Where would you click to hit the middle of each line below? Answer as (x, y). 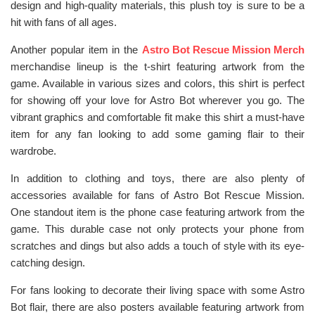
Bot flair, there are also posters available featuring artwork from (157, 307)
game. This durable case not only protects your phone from (157, 229)
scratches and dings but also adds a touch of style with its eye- (157, 246)
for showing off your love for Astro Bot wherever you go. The (157, 100)
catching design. (48, 263)
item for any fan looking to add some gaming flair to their (157, 134)
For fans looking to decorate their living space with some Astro (157, 290)
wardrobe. (33, 151)
